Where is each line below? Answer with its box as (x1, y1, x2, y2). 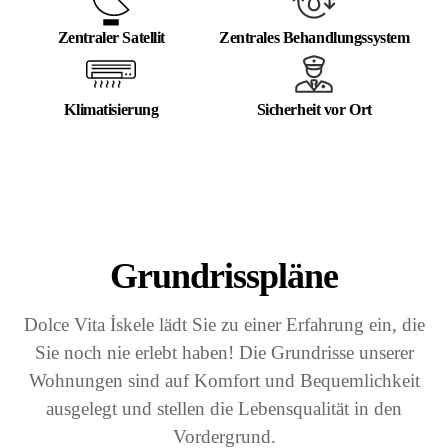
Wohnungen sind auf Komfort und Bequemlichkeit (28, 370, 420, 392)
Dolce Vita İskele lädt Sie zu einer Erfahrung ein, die (23, 314, 425, 336)
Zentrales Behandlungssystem (219, 29, 410, 47)
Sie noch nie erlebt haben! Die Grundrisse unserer (34, 342, 414, 364)
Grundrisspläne (109, 256, 339, 297)
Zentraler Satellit (57, 29, 166, 47)
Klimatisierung (64, 101, 159, 119)
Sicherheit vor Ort (256, 101, 372, 119)
